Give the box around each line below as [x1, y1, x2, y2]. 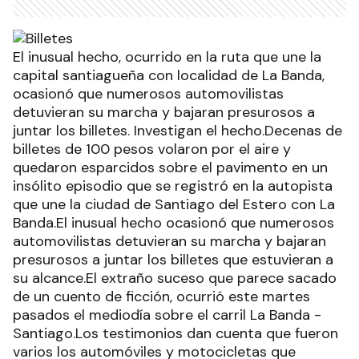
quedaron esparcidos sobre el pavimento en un [13, 157, 328, 177]
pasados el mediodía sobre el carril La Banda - [13, 305, 321, 325]
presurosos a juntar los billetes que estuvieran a [13, 249, 333, 269]
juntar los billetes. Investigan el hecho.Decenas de [13, 120, 342, 140]
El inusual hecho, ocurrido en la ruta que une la [13, 46, 321, 67]
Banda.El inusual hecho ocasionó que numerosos [13, 212, 334, 232]
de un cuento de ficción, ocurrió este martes [13, 286, 310, 306]
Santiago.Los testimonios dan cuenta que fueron [13, 323, 338, 343]
